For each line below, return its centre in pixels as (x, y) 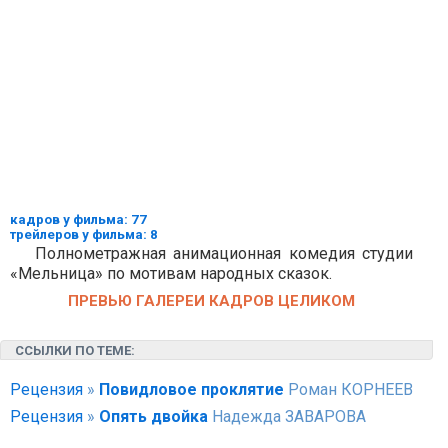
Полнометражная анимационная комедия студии (224, 253)
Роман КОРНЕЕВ (348, 389)
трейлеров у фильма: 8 (84, 234)
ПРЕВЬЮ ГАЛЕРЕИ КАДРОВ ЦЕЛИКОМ (212, 301)
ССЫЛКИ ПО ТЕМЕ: (75, 350)
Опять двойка (153, 416)
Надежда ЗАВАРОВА (287, 416)
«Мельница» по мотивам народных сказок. (171, 273)
